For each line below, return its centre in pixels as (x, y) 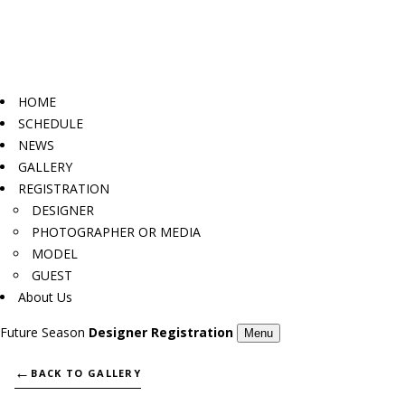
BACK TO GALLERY (86, 372)
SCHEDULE (51, 123)
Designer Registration (161, 332)
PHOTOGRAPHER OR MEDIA (116, 231)
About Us (45, 297)
